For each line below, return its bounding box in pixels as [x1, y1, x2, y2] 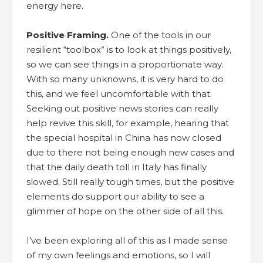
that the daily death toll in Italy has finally [26, 161, 207, 173]
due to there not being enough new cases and [26, 146, 234, 158]
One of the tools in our [109, 29, 211, 41]
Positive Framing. [26, 29, 109, 41]
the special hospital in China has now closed [26, 131, 221, 143]
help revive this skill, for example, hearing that [26, 117, 229, 129]
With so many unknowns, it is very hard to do [26, 73, 224, 85]
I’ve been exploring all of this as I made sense [26, 234, 228, 246]
